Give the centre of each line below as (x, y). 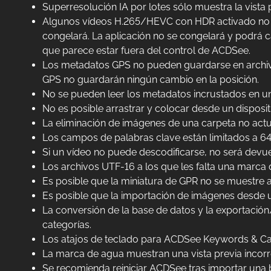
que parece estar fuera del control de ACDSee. (146, 50)
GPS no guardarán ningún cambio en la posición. (150, 79)
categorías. (67, 224)
